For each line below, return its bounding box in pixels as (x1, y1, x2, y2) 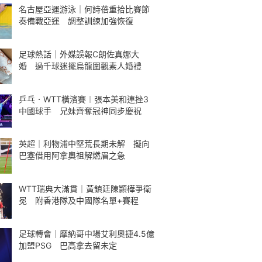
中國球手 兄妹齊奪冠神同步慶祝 (19, 105, 142, 116)
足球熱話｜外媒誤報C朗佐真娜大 (19, 49, 139, 59)
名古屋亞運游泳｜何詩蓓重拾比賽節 (19, 4, 150, 14)
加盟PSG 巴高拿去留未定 (19, 240, 117, 250)
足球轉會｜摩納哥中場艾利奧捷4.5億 (19, 228, 154, 239)
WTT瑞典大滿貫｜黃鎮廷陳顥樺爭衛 (19, 184, 151, 194)
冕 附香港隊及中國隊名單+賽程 (19, 195, 139, 205)
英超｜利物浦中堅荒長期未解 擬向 (19, 139, 150, 149)
